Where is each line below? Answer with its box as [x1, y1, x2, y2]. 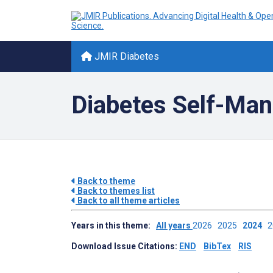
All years [156, 221, 193, 230]
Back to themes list [76, 186, 155, 196]
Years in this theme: [71, 221, 156, 230]
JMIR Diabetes [92, 51, 159, 62]
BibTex [204, 241, 231, 251]
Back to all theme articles [76, 196, 180, 205]
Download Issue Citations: [71, 241, 179, 251]
